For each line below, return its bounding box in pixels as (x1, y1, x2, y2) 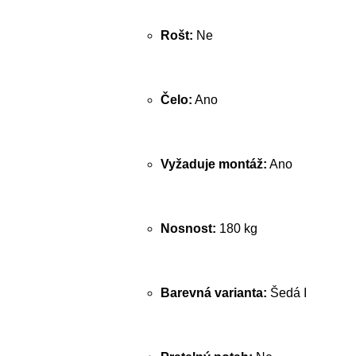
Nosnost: (161, 222, 216, 235)
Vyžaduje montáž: (161, 157, 267, 171)
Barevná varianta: (161, 286, 267, 300)
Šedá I (267, 286, 307, 300)
